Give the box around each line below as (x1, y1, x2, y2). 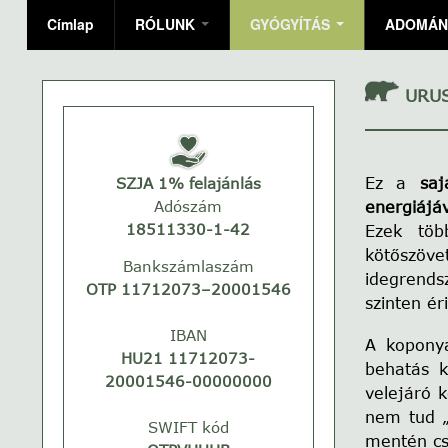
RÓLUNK (135, 13, 199, 34)
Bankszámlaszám (122, 257, 254, 276)
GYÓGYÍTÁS (250, 13, 334, 34)
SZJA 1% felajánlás (115, 174, 261, 193)
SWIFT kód (147, 418, 229, 437)
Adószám (154, 197, 223, 216)
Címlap (47, 13, 94, 34)
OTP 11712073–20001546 (85, 280, 291, 299)
